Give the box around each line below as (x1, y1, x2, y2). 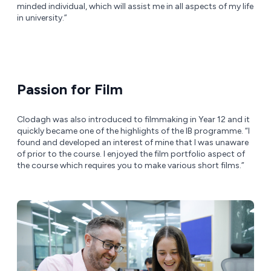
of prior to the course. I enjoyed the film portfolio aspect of (17, 149, 245, 160)
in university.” (17, 13, 67, 24)
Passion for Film (17, 80, 123, 99)
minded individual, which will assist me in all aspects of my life (17, 1, 253, 12)
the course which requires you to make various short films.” (17, 160, 244, 171)
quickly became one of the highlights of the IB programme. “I (17, 126, 250, 137)
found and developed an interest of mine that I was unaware (17, 137, 249, 148)
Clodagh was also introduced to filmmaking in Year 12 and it (17, 114, 250, 125)
